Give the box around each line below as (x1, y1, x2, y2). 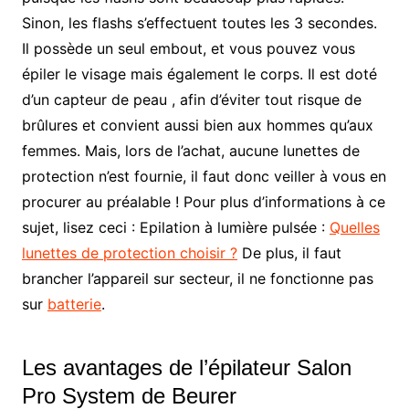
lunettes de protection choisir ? (21, 244, 237, 263)
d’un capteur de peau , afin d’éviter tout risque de (21, 90, 362, 110)
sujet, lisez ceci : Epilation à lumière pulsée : (21, 218, 330, 237)
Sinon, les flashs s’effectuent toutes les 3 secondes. (21, 14, 377, 33)
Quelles (329, 218, 380, 237)
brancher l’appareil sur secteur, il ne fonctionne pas (21, 269, 373, 288)
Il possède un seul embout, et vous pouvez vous (21, 39, 355, 58)
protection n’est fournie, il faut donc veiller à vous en (21, 167, 386, 186)
